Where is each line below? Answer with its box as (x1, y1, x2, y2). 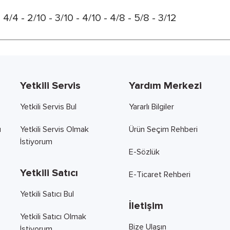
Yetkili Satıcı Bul (20, 189, 74, 199)
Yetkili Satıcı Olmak (20, 212, 86, 222)
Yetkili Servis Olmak (20, 124, 89, 135)
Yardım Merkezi (128, 80, 202, 92)
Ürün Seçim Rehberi (128, 124, 198, 135)
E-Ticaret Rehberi (128, 169, 190, 180)
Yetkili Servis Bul (20, 102, 76, 112)
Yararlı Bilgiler (128, 102, 174, 112)
